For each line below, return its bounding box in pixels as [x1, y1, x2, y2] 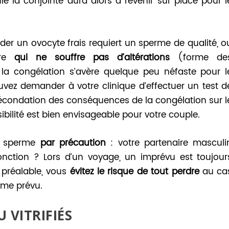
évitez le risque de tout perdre [70, 165, 199, 179]
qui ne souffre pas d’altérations [14, 51, 170, 65]
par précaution [40, 136, 106, 151]
